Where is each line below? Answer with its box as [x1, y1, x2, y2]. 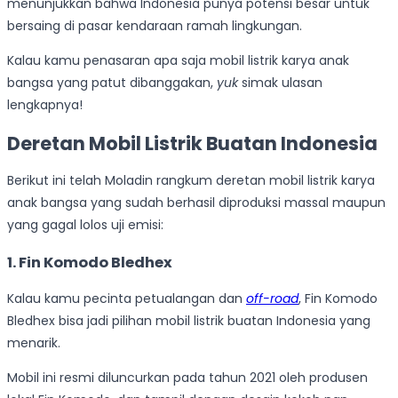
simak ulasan [238, 74, 322, 92]
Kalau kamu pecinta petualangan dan [7, 289, 246, 307]
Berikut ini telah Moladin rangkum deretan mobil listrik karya [7, 171, 375, 190]
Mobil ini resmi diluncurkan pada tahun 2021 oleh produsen [7, 368, 368, 386]
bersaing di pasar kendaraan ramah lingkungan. [7, 17, 302, 36]
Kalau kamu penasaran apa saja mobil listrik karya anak [7, 52, 349, 70]
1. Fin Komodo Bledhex [7, 251, 172, 273]
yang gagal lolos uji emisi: [7, 216, 163, 235]
